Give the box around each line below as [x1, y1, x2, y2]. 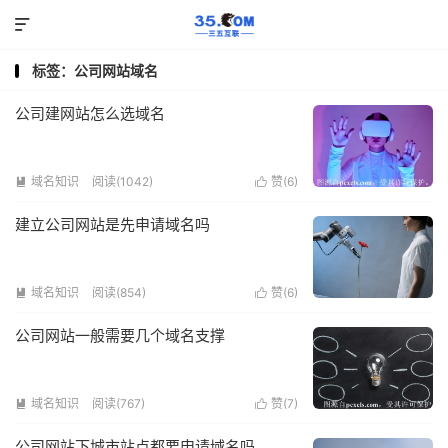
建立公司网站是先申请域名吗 [15, 215, 210, 234]
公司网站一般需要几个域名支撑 [15, 326, 225, 345]
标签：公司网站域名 [32, 62, 158, 79]
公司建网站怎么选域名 [15, 104, 165, 123]
